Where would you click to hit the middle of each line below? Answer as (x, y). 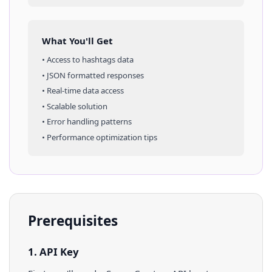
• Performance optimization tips (99, 137)
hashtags (98, 59)
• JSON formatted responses (93, 75)
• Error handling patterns (87, 121)
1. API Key (53, 251)
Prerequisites (73, 221)
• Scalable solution (74, 106)
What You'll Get (77, 40)
